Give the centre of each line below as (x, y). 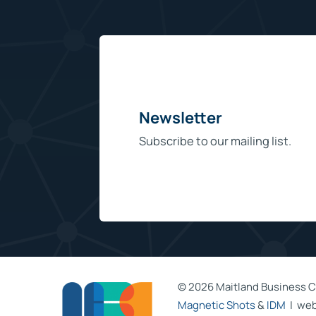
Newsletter (180, 118)
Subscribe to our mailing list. (215, 141)
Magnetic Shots (217, 305)
